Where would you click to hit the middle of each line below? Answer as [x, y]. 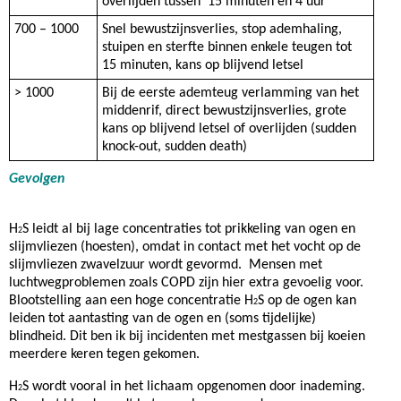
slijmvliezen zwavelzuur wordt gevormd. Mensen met [166, 265]
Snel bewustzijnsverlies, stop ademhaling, [222, 30]
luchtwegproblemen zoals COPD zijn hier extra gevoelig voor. [186, 283]
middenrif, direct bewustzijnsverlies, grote [224, 111]
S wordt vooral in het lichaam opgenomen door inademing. [194, 387]
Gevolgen [44, 179]
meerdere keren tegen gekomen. [104, 354]
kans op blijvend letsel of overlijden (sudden [229, 129]
